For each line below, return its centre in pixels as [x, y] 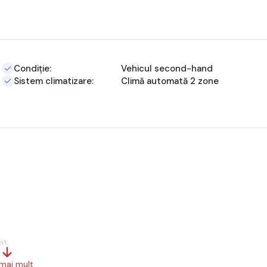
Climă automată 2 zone [170, 81]
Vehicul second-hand [167, 68]
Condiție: [33, 68]
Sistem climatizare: [54, 81]
